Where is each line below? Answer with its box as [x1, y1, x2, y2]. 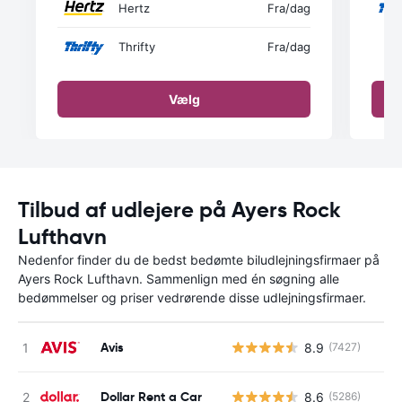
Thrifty [118, 39, 155, 54]
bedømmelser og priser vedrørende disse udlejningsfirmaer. [18, 290, 366, 305]
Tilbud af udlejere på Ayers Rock [18, 197, 341, 223]
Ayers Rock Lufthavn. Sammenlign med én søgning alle [18, 271, 339, 286]
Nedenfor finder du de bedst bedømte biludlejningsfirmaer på [18, 252, 380, 267]
